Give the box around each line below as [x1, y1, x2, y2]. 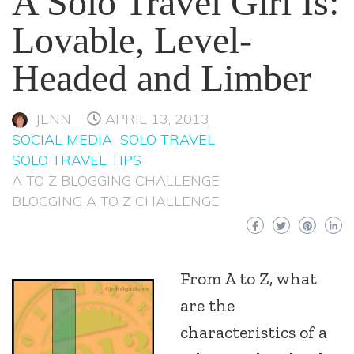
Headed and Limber [12, 57, 311, 99]
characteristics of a [180, 322, 327, 343]
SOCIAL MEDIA [12, 130, 112, 149]
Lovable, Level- [12, 19, 252, 61]
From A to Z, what [180, 268, 317, 289]
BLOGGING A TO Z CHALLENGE [12, 192, 220, 210]
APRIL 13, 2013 [105, 110, 209, 128]
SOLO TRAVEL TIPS [12, 151, 141, 169]
